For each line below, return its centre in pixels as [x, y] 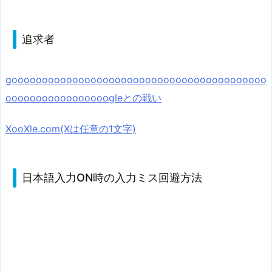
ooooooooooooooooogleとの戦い [83, 97]
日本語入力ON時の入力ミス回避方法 [112, 178]
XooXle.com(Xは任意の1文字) [71, 128]
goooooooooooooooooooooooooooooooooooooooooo [136, 79]
